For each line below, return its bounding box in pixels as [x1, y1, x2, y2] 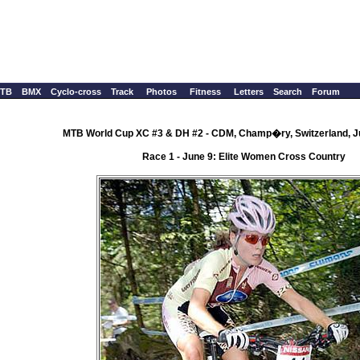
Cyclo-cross [51, 87, 101, 96]
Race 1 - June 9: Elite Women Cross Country [141, 150, 346, 162]
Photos [146, 87, 177, 96]
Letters [234, 87, 264, 96]
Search [273, 87, 302, 96]
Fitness [190, 87, 221, 96]
